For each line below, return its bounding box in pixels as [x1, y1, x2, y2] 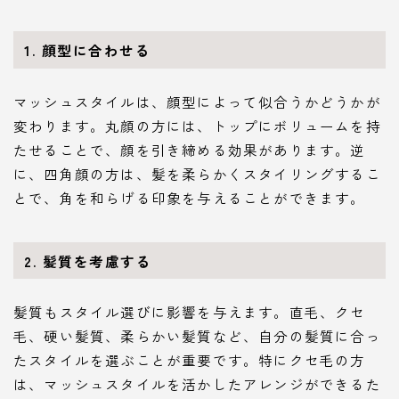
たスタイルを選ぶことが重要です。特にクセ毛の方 [13, 350, 366, 370]
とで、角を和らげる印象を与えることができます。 [13, 187, 366, 208]
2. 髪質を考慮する [24, 250, 152, 271]
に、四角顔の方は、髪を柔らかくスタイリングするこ [13, 163, 381, 183]
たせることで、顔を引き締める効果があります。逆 [13, 139, 366, 159]
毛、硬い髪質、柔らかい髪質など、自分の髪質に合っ [13, 326, 381, 346]
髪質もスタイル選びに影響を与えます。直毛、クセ [13, 302, 366, 322]
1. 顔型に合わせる [24, 39, 151, 60]
